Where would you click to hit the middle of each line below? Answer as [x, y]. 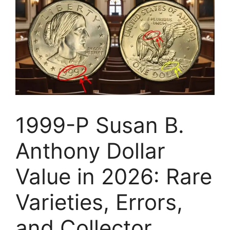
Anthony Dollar [90, 150]
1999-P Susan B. [100, 125]
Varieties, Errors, [99, 202]
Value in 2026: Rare [114, 176]
